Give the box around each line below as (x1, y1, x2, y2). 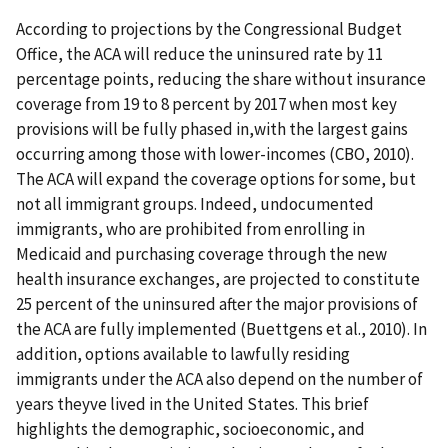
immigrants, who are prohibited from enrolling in (16, 218, 365, 241)
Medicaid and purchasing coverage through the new (16, 243, 387, 266)
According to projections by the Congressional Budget (16, 18, 402, 41)
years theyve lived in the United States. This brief (16, 393, 369, 416)
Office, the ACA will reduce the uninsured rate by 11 (16, 43, 383, 66)
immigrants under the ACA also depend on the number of (16, 368, 423, 391)
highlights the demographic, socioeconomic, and (16, 418, 365, 441)
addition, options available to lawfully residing (16, 343, 350, 366)
